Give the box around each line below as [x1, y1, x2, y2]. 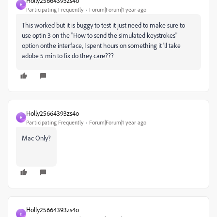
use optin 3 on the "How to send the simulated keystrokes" [22, 31, 177, 39]
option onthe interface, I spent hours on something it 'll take [22, 41, 181, 49]
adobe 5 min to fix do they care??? [22, 51, 114, 60]
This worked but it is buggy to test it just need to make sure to [22, 21, 185, 29]
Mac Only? [22, 134, 51, 142]
